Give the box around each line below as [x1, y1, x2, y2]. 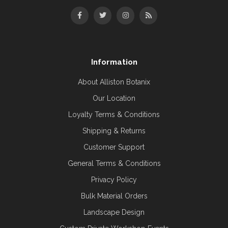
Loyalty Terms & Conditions [68, 110, 160, 119]
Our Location [93, 94, 135, 102]
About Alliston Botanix [78, 77, 150, 86]
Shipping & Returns [82, 126, 146, 135]
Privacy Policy [91, 175, 137, 184]
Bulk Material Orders [80, 191, 148, 200]
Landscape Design [83, 208, 145, 216]
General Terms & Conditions [67, 159, 161, 167]
